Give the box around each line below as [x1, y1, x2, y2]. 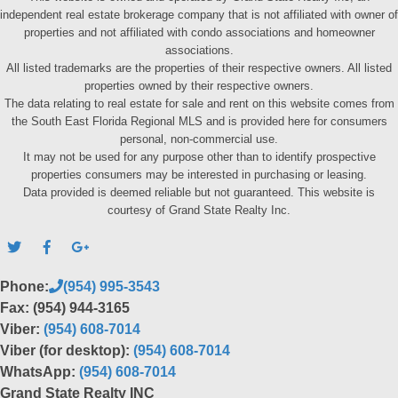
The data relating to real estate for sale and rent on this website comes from [4, 96, 394, 110]
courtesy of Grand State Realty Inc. [107, 203, 291, 217]
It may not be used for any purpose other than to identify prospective [22, 149, 376, 163]
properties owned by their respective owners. [84, 78, 314, 92]
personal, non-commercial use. [120, 131, 278, 146]
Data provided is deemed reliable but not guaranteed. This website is [23, 185, 375, 199]
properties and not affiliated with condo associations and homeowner [23, 25, 375, 39]
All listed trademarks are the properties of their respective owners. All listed [6, 60, 392, 75]
